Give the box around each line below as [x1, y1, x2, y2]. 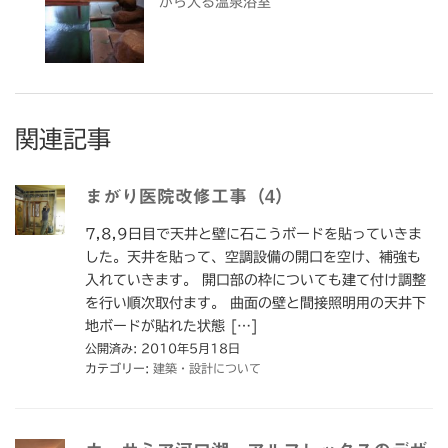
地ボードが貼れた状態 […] [85, 318, 258, 333]
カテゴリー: [85, 361, 153, 374]
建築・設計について [153, 361, 261, 374]
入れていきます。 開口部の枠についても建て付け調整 [85, 272, 426, 287]
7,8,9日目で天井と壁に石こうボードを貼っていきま [85, 226, 422, 241]
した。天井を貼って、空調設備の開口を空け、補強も [85, 249, 421, 264]
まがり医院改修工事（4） [85, 186, 293, 205]
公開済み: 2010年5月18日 [85, 341, 240, 354]
